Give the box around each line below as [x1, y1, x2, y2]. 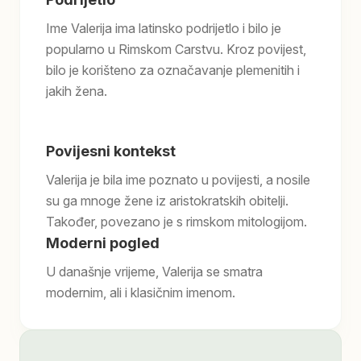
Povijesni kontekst [46, 143, 176, 160]
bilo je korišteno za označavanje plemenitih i [46, 62, 300, 78]
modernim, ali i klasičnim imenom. [46, 284, 235, 301]
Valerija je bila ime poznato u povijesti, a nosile [46, 172, 310, 188]
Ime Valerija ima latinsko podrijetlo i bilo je [46, 20, 281, 36]
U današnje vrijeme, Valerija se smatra [46, 263, 263, 280]
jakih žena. [46, 83, 107, 99]
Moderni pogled [46, 234, 160, 251]
